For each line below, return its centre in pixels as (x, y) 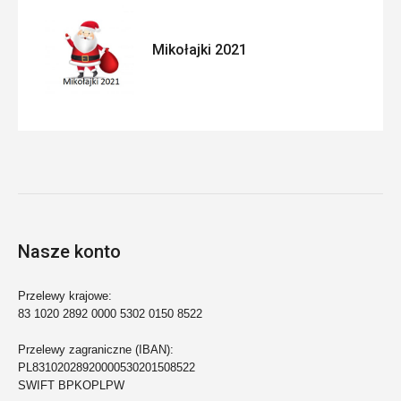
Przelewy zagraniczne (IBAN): (96, 349)
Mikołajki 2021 (200, 49)
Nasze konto (69, 251)
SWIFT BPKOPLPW (71, 385)
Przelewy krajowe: (65, 295)
